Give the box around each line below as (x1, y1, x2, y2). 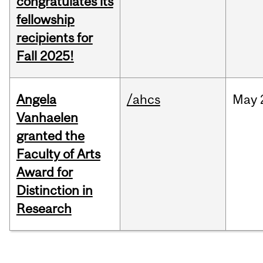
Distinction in (16, 183, 93, 198)
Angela (16, 92, 56, 107)
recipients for (16, 30, 93, 46)
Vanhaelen (16, 110, 78, 126)
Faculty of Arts (16, 146, 100, 162)
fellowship (16, 12, 75, 28)
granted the (16, 128, 85, 144)
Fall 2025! (16, 48, 74, 64)
